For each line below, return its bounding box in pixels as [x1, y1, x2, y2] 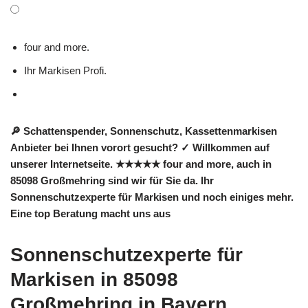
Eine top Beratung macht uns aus [10, 208, 170, 219]
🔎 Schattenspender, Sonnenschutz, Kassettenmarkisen [10, 125, 277, 137]
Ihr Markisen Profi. [24, 65, 112, 76]
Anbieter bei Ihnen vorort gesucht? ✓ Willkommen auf [10, 142, 269, 153]
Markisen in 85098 [10, 269, 178, 290]
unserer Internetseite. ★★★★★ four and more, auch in [10, 158, 272, 170]
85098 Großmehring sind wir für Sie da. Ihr [10, 175, 214, 186]
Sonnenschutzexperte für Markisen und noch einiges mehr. [10, 191, 294, 203]
